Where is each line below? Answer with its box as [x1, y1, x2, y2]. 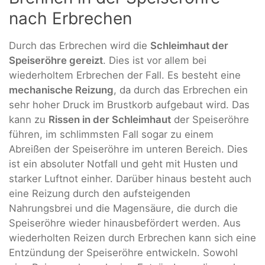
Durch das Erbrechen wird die [9, 40, 150, 52]
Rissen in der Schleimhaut [49, 114, 171, 126]
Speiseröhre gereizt [9, 54, 103, 67]
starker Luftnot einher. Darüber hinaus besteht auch [9, 173, 251, 185]
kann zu [9, 114, 49, 126]
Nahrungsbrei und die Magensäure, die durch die [9, 202, 238, 215]
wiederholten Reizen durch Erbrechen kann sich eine [9, 232, 256, 244]
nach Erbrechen [9, 8, 132, 29]
